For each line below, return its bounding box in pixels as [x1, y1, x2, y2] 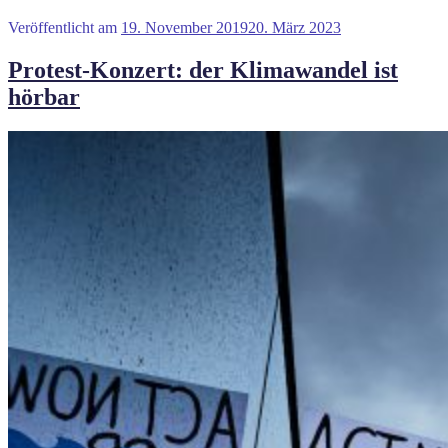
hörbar [8, 83, 80, 110]
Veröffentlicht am [8, 18, 117, 36]
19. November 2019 [121, 18, 248, 36]
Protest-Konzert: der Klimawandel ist [8, 56, 398, 83]
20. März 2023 [248, 18, 341, 36]
